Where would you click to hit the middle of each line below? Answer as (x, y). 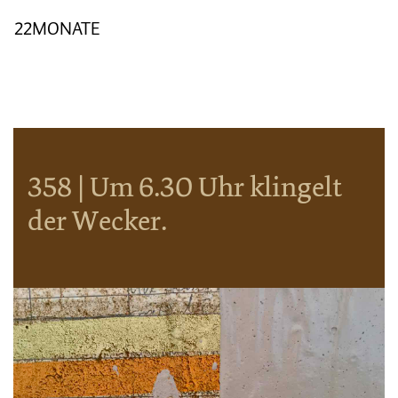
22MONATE (57, 28)
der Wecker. (97, 221)
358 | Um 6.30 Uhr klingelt (185, 187)
